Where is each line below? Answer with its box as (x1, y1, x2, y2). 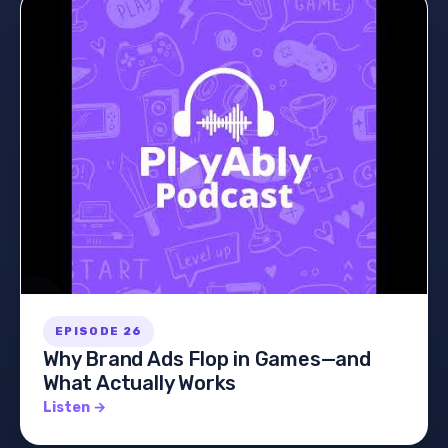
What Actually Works (43, 371, 237, 396)
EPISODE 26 (55, 325, 143, 339)
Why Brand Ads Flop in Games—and (43, 347, 371, 372)
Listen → (43, 399, 106, 417)
